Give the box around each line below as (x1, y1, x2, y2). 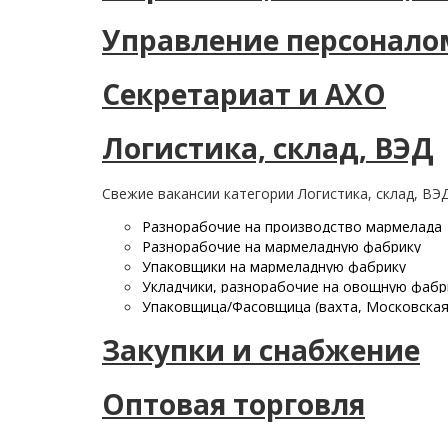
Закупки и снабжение (102, 331, 420, 369)
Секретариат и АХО (102, 75, 386, 113)
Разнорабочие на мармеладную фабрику (142, 237, 421, 256)
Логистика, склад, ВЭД (102, 129, 434, 167)
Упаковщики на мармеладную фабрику (142, 257, 406, 276)
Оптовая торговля (102, 385, 365, 423)
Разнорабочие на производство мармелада (142, 217, 442, 236)
